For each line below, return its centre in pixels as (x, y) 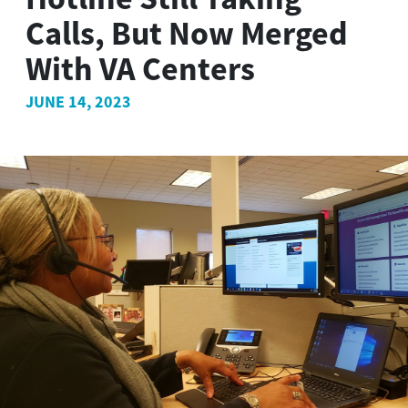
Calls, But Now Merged (187, 33)
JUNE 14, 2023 (78, 101)
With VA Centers (140, 68)
